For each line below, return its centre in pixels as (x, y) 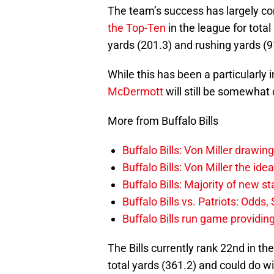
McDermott (135, 92)
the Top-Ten (137, 28)
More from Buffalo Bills (163, 121)
